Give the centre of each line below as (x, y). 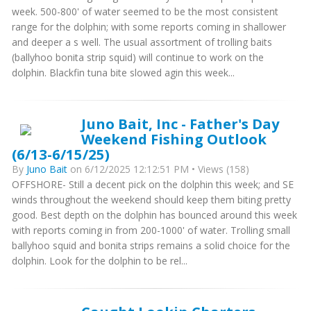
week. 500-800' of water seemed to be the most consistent (145, 11)
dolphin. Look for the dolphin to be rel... (100, 261)
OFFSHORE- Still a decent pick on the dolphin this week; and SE (153, 184)
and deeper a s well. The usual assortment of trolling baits (142, 42)
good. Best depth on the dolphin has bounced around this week (154, 215)
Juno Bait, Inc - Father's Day (180, 124)
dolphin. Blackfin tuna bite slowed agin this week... (123, 73)
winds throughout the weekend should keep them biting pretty (151, 200)
